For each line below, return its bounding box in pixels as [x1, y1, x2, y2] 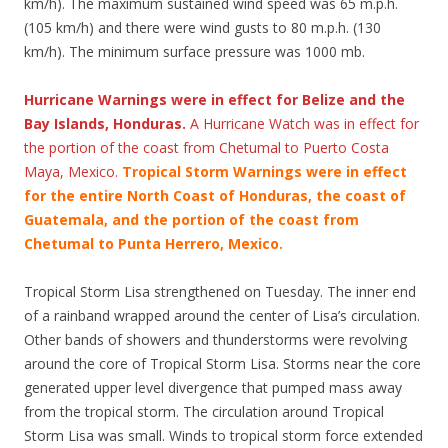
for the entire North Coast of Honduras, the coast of [24, 186, 406, 205]
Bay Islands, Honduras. [24, 114, 190, 133]
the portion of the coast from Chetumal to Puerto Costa [24, 138, 389, 157]
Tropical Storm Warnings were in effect [122, 162, 407, 181]
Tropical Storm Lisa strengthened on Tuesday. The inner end [24, 282, 416, 301]
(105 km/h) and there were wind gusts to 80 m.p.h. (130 [24, 18, 381, 37]
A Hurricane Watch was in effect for [190, 114, 419, 133]
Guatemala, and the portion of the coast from [24, 210, 359, 229]
